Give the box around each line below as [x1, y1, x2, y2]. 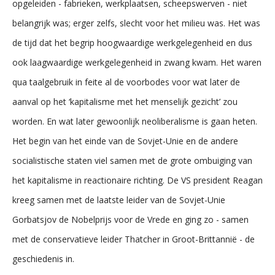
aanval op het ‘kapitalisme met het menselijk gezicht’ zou [12, 96, 238, 107]
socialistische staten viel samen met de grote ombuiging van [12, 155, 252, 166]
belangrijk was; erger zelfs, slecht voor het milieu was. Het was [12, 17, 260, 29]
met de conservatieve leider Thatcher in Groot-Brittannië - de [12, 233, 255, 245]
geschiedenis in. [12, 253, 74, 265]
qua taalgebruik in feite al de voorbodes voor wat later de [12, 76, 240, 88]
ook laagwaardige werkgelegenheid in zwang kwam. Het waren [12, 56, 261, 68]
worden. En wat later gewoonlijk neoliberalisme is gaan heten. [12, 115, 257, 127]
